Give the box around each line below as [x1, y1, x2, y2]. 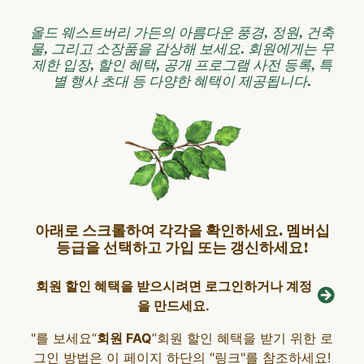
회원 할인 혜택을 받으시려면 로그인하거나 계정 [35, 277, 312, 294]
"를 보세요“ [31, 329, 97, 346]
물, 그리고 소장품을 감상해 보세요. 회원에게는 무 [30, 38, 334, 58]
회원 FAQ [97, 329, 152, 346]
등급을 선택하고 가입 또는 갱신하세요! [56, 238, 308, 258]
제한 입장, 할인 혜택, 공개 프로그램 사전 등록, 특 [32, 54, 332, 75]
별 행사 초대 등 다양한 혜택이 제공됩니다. [53, 71, 311, 91]
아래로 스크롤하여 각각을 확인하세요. [34, 221, 283, 241]
